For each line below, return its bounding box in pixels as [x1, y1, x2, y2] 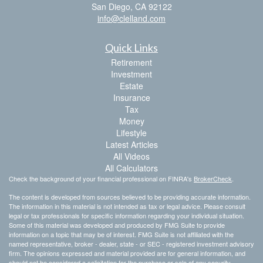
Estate [120, 79, 143, 92]
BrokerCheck [194, 173, 232, 183]
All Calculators [105, 161, 158, 174]
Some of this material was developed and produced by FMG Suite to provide [9, 220, 225, 230]
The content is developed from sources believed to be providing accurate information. [9, 191, 251, 201]
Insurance [113, 91, 150, 103]
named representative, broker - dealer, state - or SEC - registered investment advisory [9, 238, 254, 248]
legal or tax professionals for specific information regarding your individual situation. [9, 210, 244, 220]
